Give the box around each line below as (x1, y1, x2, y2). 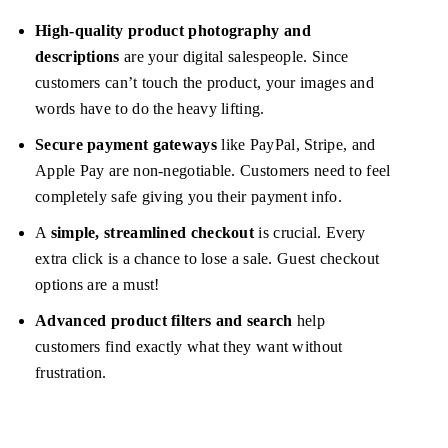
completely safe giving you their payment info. (35, 188, 342, 206)
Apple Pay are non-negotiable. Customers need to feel (35, 162, 391, 180)
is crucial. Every (254, 224, 366, 242)
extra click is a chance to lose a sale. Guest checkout (35, 250, 380, 268)
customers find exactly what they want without (35, 338, 343, 356)
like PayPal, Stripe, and (216, 136, 376, 154)
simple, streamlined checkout (50, 224, 255, 242)
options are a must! (35, 276, 160, 294)
